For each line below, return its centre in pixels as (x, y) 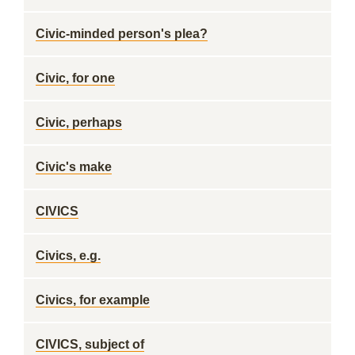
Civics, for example (93, 300)
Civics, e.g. (68, 256)
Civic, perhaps (79, 122)
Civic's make (74, 167)
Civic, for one (75, 78)
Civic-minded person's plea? (122, 34)
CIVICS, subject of (90, 344)
